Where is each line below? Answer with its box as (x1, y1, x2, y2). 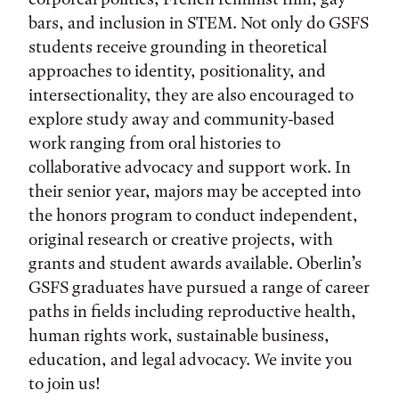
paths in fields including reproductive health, (28, 301, 356, 322)
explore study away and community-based (28, 109, 335, 129)
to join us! (28, 373, 101, 394)
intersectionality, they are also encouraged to (28, 85, 354, 105)
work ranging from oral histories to (28, 133, 281, 153)
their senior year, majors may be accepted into (28, 181, 361, 201)
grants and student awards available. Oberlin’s (28, 253, 362, 273)
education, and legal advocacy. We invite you (28, 349, 353, 370)
